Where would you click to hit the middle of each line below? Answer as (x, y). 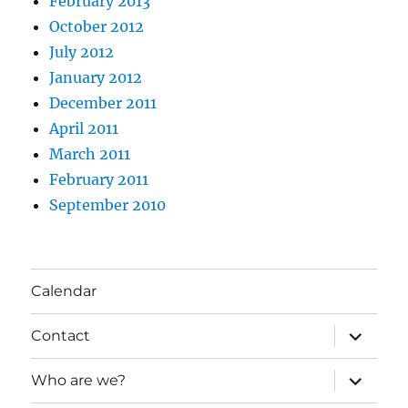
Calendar (64, 291)
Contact (61, 336)
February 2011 (99, 179)
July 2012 (82, 51)
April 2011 (84, 128)
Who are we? (79, 381)
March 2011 (90, 153)
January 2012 (96, 77)
